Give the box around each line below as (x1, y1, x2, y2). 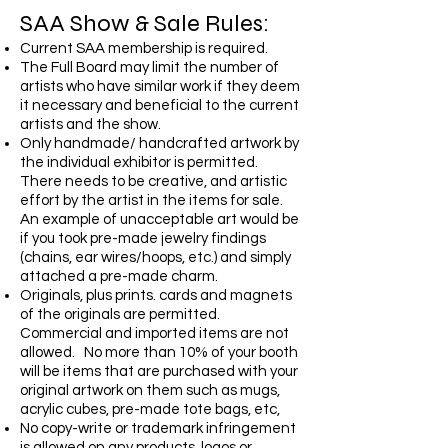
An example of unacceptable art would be (20, 212, 299, 227)
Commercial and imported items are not (20, 326, 289, 341)
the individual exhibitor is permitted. (20, 155, 261, 170)
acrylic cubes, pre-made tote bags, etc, (20, 402, 280, 417)
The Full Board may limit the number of (20, 60, 279, 75)
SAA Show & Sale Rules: (20, 9, 269, 38)
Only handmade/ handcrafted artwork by (20, 136, 299, 151)
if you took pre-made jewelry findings (20, 231, 266, 246)
